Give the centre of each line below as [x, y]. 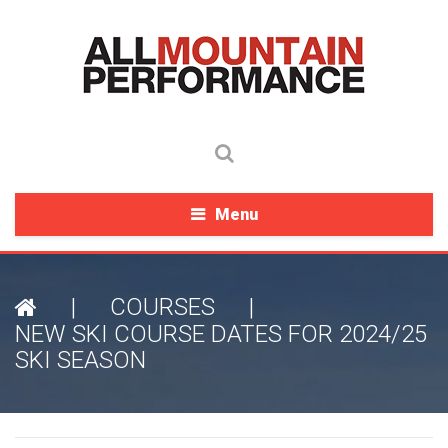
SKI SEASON [80, 360]
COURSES [162, 307]
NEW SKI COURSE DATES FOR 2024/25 [221, 334]
